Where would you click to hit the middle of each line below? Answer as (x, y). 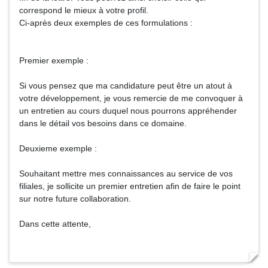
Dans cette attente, (55, 224)
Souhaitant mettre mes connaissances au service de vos (126, 173)
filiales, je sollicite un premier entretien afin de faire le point (130, 186)
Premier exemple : (54, 60)
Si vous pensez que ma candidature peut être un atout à (126, 86)
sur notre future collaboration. (75, 199)
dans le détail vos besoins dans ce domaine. (103, 123)
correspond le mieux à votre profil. (84, 10)
